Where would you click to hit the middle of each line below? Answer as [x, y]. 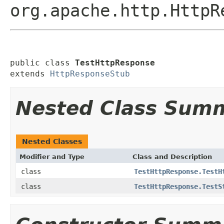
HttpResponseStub [90, 73]
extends [30, 73]
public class [42, 62]
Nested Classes [52, 141]
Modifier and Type [52, 156]
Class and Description [172, 156]
